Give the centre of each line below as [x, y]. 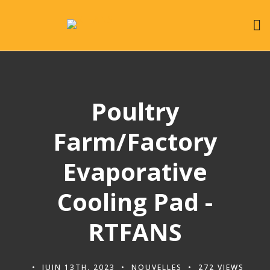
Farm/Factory [135, 141]
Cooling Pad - [135, 202]
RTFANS [135, 232]
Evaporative [135, 171]
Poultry [135, 111]
